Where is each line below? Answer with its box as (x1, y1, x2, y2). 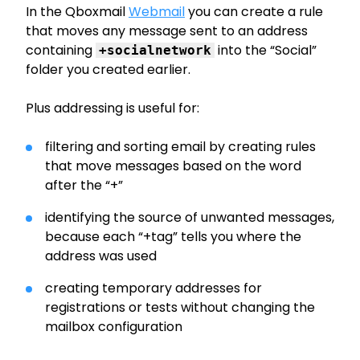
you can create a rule (185, 2, 323, 21)
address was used (45, 246, 157, 265)
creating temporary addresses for (45, 278, 262, 297)
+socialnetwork (99, 42, 211, 58)
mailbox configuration (45, 317, 182, 336)
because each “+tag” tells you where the (45, 227, 301, 246)
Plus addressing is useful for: (26, 98, 199, 117)
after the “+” (45, 175, 123, 194)
